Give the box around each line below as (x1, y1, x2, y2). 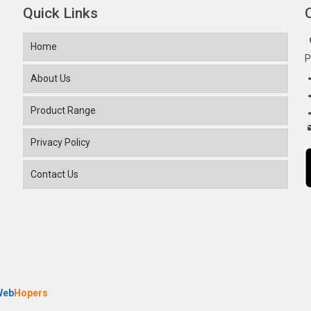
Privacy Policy (30, 137, 90, 149)
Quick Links (22, 5, 98, 22)
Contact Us (30, 169, 78, 180)
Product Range (30, 105, 96, 117)
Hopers (14, 287, 49, 299)
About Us (30, 73, 71, 85)
